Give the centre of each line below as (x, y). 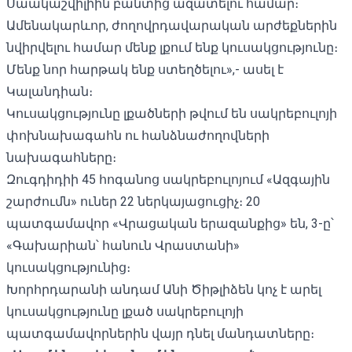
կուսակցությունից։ (68, 267)
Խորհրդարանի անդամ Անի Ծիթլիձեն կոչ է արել (164, 289)
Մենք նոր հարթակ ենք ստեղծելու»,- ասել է (145, 69)
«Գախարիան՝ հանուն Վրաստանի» (123, 245)
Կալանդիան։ (49, 91)
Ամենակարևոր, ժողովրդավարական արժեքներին (172, 25)
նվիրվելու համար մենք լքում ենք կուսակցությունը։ (172, 47)
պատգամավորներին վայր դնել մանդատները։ (160, 333)
